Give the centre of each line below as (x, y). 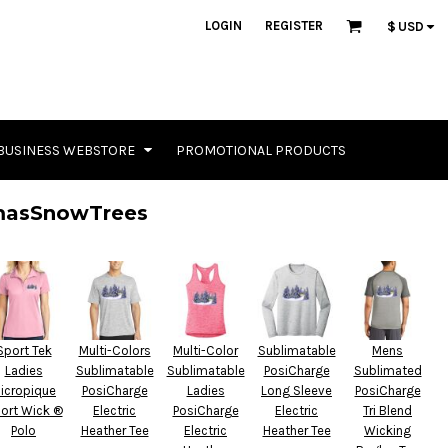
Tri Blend (387, 410)
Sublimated (387, 370)
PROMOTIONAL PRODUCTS (261, 150)
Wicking (387, 430)
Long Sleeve (296, 390)
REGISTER (293, 26)
